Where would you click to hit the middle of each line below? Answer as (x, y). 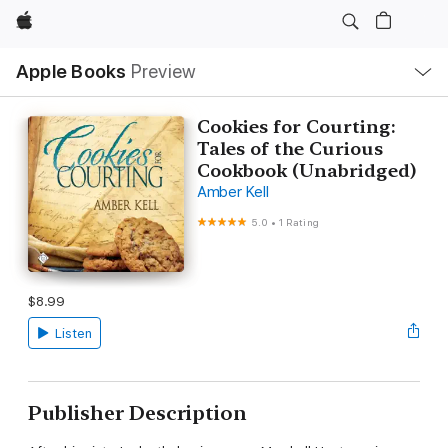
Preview (163, 71)
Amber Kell (232, 192)
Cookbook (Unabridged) (306, 170)
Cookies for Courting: (296, 126)
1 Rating (299, 222)
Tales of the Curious (289, 148)
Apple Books (71, 71)
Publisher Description (137, 412)
